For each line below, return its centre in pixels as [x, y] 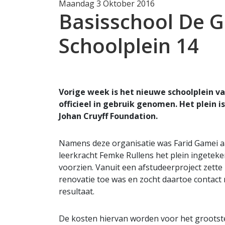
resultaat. [77, 191]
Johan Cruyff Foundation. [108, 116]
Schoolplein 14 [129, 45]
